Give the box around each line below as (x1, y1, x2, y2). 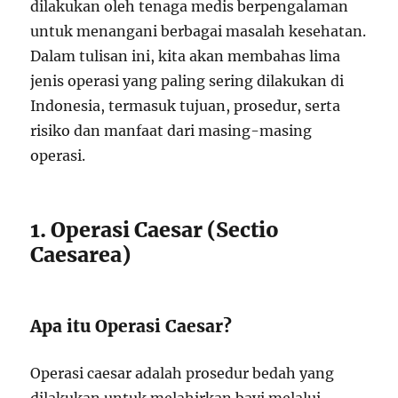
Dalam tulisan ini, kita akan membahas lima (30, 47, 341, 65)
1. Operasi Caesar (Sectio (30, 217, 280, 243)
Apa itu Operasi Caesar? (30, 315, 233, 337)
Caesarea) (30, 242, 131, 267)
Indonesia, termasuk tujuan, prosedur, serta (30, 97, 341, 115)
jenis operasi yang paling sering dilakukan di (30, 72, 345, 90)
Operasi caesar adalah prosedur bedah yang (30, 364, 335, 382)
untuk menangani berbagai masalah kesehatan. (30, 22, 367, 40)
